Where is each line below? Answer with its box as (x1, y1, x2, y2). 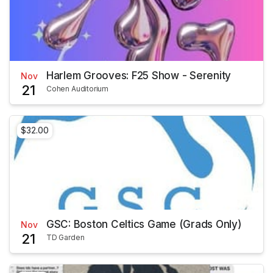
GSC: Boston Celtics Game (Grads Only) (46, 218, 242, 231)
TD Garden (46, 233, 85, 243)
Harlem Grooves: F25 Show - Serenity (46, 69, 232, 82)
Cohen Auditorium (46, 83, 109, 93)
